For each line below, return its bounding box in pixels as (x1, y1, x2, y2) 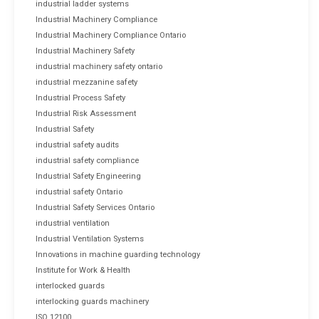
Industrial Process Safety (36, 93, 125, 103)
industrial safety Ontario (36, 187, 122, 197)
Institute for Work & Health (36, 265, 130, 275)
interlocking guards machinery (36, 296, 149, 306)
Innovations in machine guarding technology (36, 249, 200, 259)
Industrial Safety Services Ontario (36, 202, 155, 212)
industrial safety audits (36, 140, 119, 150)
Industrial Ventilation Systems (36, 234, 144, 244)
